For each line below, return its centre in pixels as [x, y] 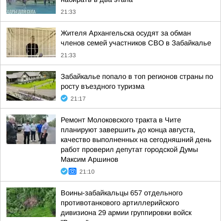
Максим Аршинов [90, 159]
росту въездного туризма [103, 86]
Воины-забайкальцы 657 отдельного [122, 193]
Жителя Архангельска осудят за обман [126, 33]
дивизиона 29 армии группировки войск [126, 213]
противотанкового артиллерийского [120, 203]
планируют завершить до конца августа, [128, 130]
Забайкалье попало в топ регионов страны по [137, 76]
